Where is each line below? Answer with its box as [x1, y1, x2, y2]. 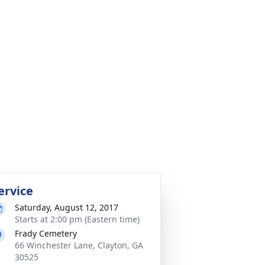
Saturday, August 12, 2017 [15, 202, 118, 213]
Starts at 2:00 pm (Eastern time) [15, 214, 140, 225]
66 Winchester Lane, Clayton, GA [15, 240, 143, 251]
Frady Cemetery [15, 228, 77, 239]
